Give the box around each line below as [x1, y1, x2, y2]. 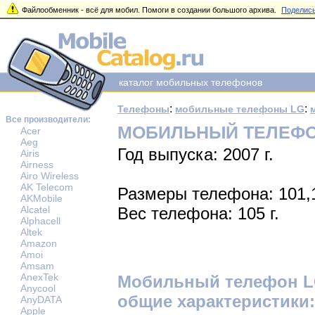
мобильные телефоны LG [175, 103, 304, 115]
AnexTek [20, 271, 58, 283]
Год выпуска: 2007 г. [117, 145, 274, 164]
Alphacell [20, 215, 60, 226]
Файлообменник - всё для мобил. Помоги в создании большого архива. [22, 6, 278, 14]
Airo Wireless [20, 170, 79, 181]
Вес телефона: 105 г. [117, 204, 279, 223]
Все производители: [6, 115, 91, 124]
